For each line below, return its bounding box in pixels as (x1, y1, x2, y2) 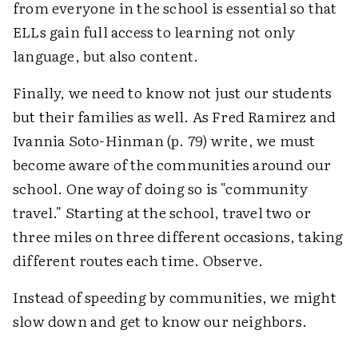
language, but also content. (13, 45, 199, 66)
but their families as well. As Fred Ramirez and (13, 105, 336, 127)
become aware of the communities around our (13, 153, 332, 175)
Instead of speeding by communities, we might (13, 286, 336, 308)
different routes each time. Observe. (13, 249, 264, 271)
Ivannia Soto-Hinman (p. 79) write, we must (13, 129, 316, 151)
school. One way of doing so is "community (13, 177, 308, 199)
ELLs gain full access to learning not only (13, 21, 296, 42)
